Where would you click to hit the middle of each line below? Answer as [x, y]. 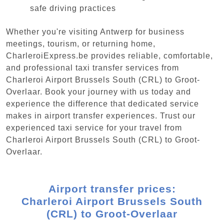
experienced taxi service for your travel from [94, 127]
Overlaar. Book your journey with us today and [98, 91]
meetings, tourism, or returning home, [81, 43]
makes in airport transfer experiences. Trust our [101, 115]
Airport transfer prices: [112, 188]
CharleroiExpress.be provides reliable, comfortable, [109, 55]
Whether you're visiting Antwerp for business [95, 31]
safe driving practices [73, 8]
